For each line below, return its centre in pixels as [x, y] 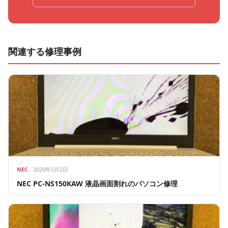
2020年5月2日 [51, 169]
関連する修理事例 [45, 51]
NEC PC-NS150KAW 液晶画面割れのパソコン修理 [97, 183]
